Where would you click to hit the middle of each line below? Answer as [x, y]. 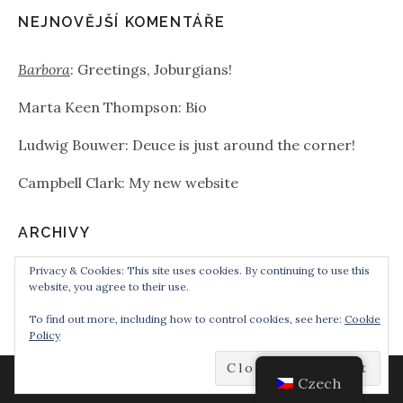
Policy [45, 335]
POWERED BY [157, 381]
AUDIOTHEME [249, 381]
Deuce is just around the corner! [244, 144]
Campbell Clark [70, 182]
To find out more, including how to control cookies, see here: [187, 319]
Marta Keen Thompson [98, 107]
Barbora [44, 69]
